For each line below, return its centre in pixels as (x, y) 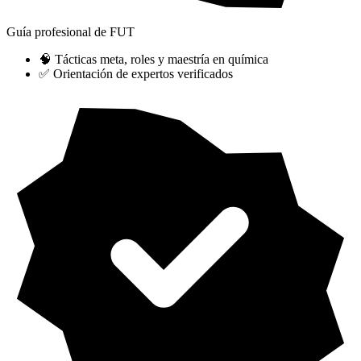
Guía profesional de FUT (71, 32)
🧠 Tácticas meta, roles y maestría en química (154, 60)
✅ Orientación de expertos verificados (136, 74)
